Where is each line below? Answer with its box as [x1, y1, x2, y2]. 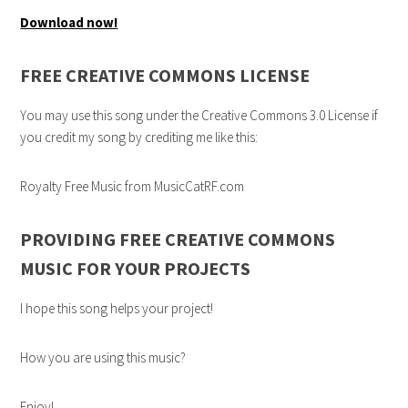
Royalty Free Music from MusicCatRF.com [20, 178, 245, 196]
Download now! [20, 14, 118, 32]
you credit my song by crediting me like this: [20, 128, 259, 147]
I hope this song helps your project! [20, 300, 214, 318]
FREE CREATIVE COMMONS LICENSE [20, 64, 311, 87]
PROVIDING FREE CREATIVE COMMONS [20, 228, 336, 251]
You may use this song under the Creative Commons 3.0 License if [20, 107, 379, 125]
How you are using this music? [20, 349, 187, 367]
